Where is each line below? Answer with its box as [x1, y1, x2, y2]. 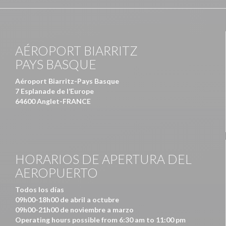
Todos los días [15, 185, 64, 194]
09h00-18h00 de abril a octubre [15, 195, 119, 204]
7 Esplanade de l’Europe [15, 87, 94, 96]
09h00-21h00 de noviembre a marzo [15, 205, 134, 214]
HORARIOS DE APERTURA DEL [15, 151, 192, 167]
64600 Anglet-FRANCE [15, 97, 91, 106]
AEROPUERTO [15, 165, 98, 181]
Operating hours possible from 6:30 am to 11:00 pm [15, 215, 186, 224]
